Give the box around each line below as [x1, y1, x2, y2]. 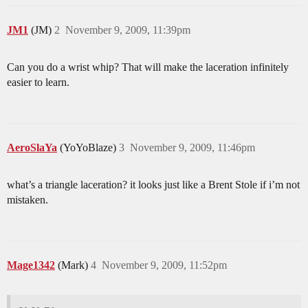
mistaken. [7, 194, 48, 206]
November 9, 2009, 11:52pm [102, 259, 227, 272]
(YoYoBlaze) [60, 142, 119, 154]
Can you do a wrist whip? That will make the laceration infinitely [7, 61, 289, 74]
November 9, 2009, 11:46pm [130, 142, 255, 154]
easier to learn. [7, 76, 69, 89]
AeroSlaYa [7, 142, 57, 154]
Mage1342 [7, 259, 55, 272]
